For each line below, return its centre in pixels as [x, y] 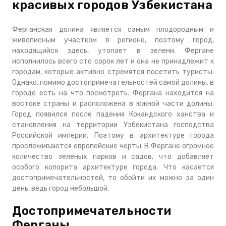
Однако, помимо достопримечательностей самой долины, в [113, 82]
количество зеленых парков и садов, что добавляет [113, 157]
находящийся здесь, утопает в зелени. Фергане [113, 51]
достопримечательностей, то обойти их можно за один [113, 178]
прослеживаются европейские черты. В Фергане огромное [113, 146]
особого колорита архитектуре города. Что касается [113, 167]
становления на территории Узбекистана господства [113, 125]
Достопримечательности [92, 211]
